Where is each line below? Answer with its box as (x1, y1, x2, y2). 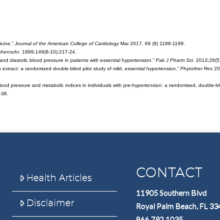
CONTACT (136, 164, 203, 181)
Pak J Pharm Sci (155, 57, 193, 63)
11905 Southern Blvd (136, 187, 207, 197)
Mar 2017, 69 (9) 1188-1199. (118, 41, 185, 47)
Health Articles (27, 172, 92, 183)
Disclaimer (27, 197, 75, 209)
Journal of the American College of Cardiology (14, 41, 119, 47)
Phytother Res (180, 66, 213, 72)
